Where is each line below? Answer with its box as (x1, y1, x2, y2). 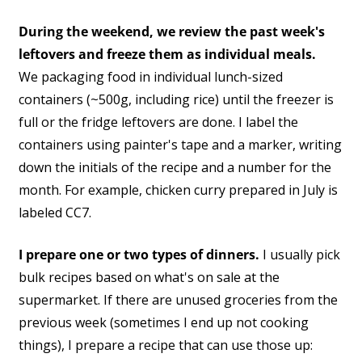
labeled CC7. (19, 204, 91, 222)
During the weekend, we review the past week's (19, 23, 325, 41)
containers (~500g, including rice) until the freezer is (19, 90, 334, 109)
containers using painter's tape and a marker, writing (19, 136, 342, 154)
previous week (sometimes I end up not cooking (19, 314, 309, 332)
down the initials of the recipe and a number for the (19, 158, 331, 177)
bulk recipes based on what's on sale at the (19, 268, 280, 287)
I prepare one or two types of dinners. (19, 246, 259, 264)
